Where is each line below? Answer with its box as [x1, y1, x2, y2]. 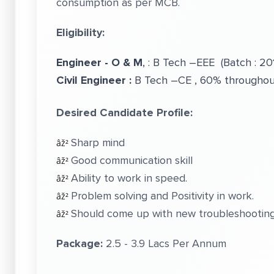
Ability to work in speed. [71, 170, 187, 186]
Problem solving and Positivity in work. [71, 188, 254, 204]
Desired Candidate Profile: [56, 105, 193, 120]
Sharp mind [71, 135, 125, 150]
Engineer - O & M [56, 54, 143, 70]
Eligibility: [56, 24, 105, 40]
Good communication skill [71, 152, 193, 168]
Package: [56, 235, 106, 251]
